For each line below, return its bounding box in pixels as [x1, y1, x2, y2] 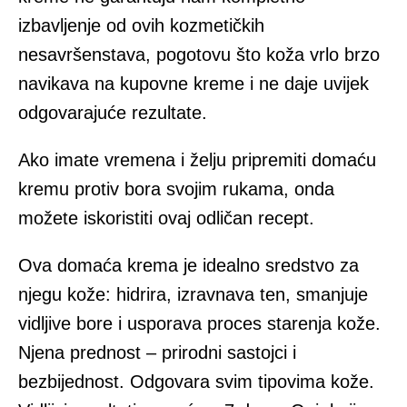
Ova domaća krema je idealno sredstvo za [18, 255, 359, 276]
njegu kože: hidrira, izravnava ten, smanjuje [18, 284, 368, 305]
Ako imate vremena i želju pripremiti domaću [18, 150, 376, 171]
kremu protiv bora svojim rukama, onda [18, 179, 334, 200]
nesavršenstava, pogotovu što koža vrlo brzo [18, 45, 380, 65]
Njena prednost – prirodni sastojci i [18, 342, 296, 363]
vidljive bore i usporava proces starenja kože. [18, 313, 381, 334]
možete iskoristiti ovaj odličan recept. [18, 208, 314, 229]
